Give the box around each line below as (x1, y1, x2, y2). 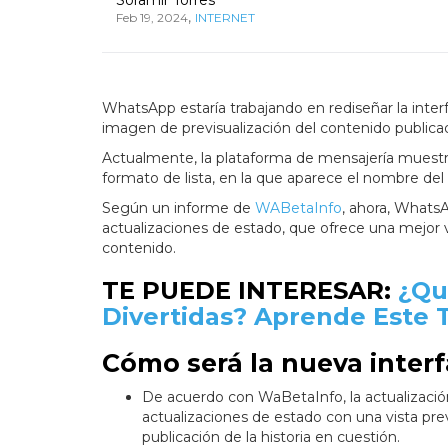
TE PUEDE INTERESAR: (102, 275, 398, 305)
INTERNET (195, 9, 255, 25)
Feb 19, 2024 (116, 9, 188, 25)
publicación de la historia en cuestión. (142, 427, 400, 446)
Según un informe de (102, 198, 255, 217)
